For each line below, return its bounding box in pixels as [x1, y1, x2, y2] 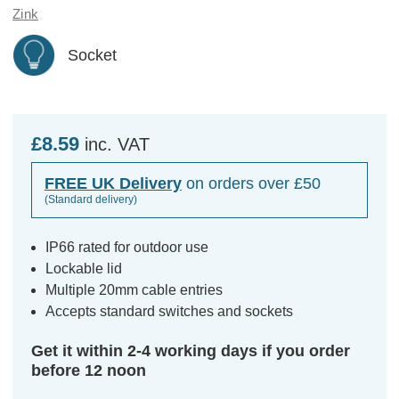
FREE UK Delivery [45, 174, 182, 192]
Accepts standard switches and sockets [45, 303, 294, 319]
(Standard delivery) [45, 192, 137, 206]
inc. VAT [85, 134, 150, 154]
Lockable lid [45, 260, 123, 276]
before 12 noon [31, 361, 146, 379]
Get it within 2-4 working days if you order [31, 341, 350, 360]
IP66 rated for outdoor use [45, 239, 209, 255]
